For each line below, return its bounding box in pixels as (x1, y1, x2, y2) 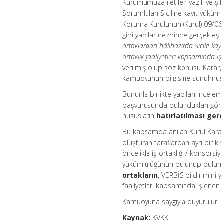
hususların (122, 111, 157, 120)
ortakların (122, 170, 158, 180)
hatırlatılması (156, 111, 205, 120)
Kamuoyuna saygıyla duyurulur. (122, 197, 219, 206)
